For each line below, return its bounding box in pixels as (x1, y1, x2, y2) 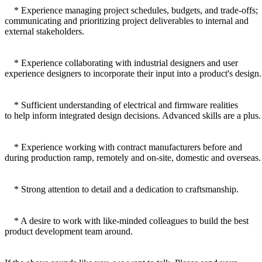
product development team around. (5, 226, 133, 236)
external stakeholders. (5, 26, 84, 36)
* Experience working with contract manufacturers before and (5, 142, 242, 152)
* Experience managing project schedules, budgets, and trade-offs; (5, 5, 258, 15)
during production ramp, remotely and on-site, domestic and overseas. (5, 152, 261, 163)
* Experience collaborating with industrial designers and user (5, 57, 238, 68)
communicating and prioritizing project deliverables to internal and (5, 15, 249, 26)
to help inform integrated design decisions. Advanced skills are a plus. (5, 110, 261, 120)
